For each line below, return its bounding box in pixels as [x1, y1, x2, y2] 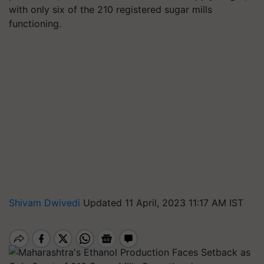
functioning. [9, 18, 61, 29]
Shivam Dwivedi [9, 197, 83, 209]
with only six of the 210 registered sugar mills [9, 4, 212, 15]
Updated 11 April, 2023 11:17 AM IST [83, 197, 243, 209]
